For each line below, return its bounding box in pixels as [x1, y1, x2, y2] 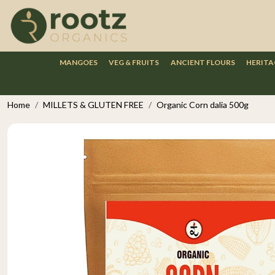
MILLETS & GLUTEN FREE [43, 99, 144, 110]
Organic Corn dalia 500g [157, 99, 249, 110]
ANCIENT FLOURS [170, 57, 235, 67]
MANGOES [60, 57, 98, 67]
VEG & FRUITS [109, 57, 160, 67]
